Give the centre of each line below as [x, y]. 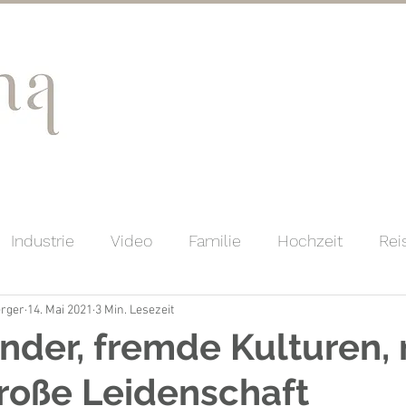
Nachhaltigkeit [119, 313]
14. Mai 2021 [60, 310]
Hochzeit [310, 240]
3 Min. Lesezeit [135, 310]
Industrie [43, 240]
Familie [215, 240]
